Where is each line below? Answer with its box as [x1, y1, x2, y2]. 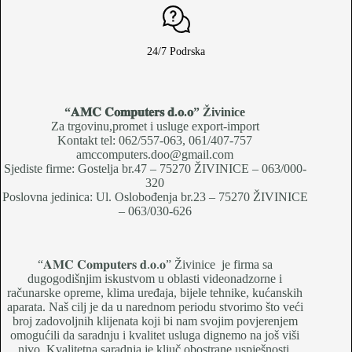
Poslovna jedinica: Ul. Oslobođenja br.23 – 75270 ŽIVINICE [2, 189, 308, 203]
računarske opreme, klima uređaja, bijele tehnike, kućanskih [7, 285, 303, 299]
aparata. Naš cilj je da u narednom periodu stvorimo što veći [6, 299, 303, 313]
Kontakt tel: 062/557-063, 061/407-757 [57, 133, 253, 147]
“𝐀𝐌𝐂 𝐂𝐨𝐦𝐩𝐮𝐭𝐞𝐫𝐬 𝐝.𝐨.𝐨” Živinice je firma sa [37, 257, 273, 271]
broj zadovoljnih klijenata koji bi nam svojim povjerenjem [12, 313, 298, 328]
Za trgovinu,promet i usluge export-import [50, 119, 259, 133]
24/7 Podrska [147, 44, 205, 57]
